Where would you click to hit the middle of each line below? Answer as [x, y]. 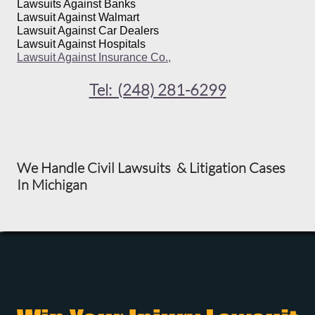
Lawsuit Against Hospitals [83, 44]
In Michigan [52, 185]
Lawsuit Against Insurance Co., [94, 57]
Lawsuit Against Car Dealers [88, 31]
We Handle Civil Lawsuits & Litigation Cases [151, 168]
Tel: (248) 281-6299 [157, 90]
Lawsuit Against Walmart [78, 17]
